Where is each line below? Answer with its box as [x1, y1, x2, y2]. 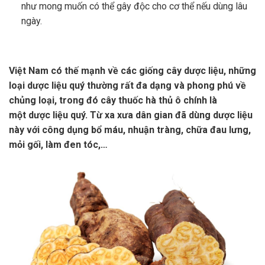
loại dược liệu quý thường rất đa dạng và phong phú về [9, 79, 246, 91]
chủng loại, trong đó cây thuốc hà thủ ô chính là [9, 94, 217, 106]
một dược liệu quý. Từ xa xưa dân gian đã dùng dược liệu [9, 109, 253, 121]
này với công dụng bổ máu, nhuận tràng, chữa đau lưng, [9, 124, 251, 135]
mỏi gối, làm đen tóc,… [9, 138, 108, 150]
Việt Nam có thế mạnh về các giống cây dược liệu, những [9, 64, 256, 76]
